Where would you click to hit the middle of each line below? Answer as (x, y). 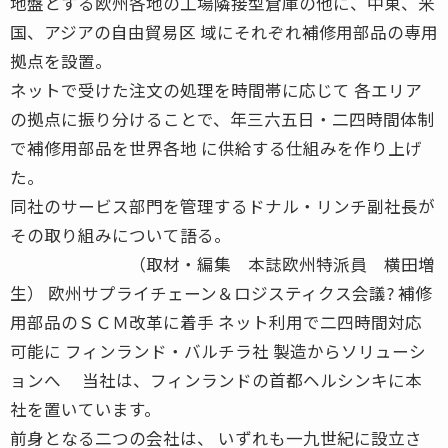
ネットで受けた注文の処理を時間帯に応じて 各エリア (216, 89)
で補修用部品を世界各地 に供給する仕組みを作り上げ (216, 147)
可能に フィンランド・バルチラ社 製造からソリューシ (218, 350)
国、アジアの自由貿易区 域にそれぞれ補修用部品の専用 (224, 31)
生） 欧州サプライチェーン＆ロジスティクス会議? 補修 (221, 292)
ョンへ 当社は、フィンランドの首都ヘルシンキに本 (216, 379)
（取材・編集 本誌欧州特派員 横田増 (222, 263)
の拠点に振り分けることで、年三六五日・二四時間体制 (222, 118)
